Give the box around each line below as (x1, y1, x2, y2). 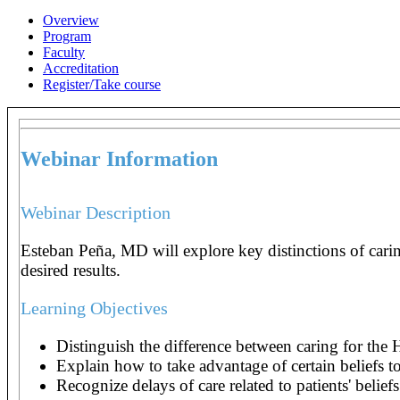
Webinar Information (21, 146, 218, 171)
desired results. (21, 260, 121, 279)
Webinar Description (21, 202, 171, 222)
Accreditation (43, 60, 119, 76)
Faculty (43, 44, 85, 60)
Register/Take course (43, 76, 161, 92)
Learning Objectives (21, 297, 168, 318)
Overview (43, 12, 99, 28)
